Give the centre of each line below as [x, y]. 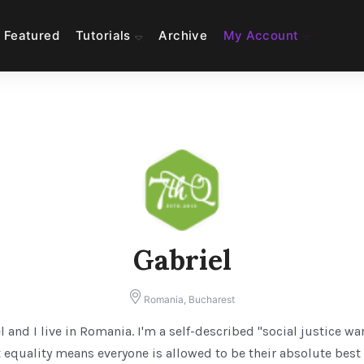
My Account [261, 35]
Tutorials [103, 35]
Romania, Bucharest [188, 299]
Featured [32, 35]
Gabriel [182, 260]
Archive [183, 35]
